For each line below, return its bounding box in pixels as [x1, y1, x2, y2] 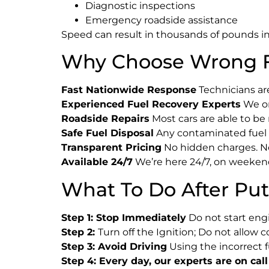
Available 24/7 [61, 156, 133, 168]
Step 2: [61, 226, 98, 238]
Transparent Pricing [61, 142, 162, 154]
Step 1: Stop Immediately [61, 211, 186, 223]
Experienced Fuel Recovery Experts [61, 98, 241, 110]
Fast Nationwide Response [61, 84, 196, 96]
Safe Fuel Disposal [61, 127, 154, 139]
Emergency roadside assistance [85, 14, 238, 26]
